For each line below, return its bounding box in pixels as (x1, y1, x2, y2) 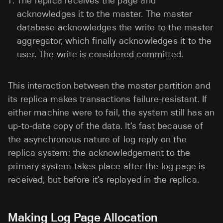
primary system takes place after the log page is (8, 160, 206, 172)
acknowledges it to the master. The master (17, 8, 193, 19)
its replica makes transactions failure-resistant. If (8, 93, 208, 105)
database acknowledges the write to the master (17, 21, 214, 33)
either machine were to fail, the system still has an (8, 107, 215, 118)
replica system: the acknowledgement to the (8, 147, 191, 158)
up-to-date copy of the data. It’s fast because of (8, 120, 203, 131)
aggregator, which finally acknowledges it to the (17, 35, 212, 46)
